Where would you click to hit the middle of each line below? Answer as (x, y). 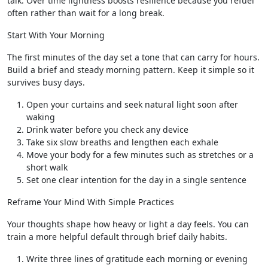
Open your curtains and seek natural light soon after (132, 104)
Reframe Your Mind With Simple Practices (91, 202)
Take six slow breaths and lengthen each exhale (122, 142)
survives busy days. (46, 82)
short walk (47, 167)
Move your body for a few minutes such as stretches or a (140, 155)
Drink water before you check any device (107, 130)
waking (41, 117)
